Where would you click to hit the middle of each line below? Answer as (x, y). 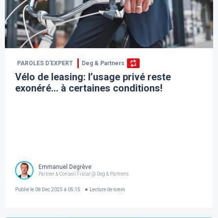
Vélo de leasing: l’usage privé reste (93, 77)
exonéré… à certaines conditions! (89, 88)
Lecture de (101, 189)
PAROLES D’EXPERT (45, 64)
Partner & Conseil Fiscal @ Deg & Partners (84, 174)
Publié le (25, 189)
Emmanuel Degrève (65, 167)
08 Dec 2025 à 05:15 (57, 189)
